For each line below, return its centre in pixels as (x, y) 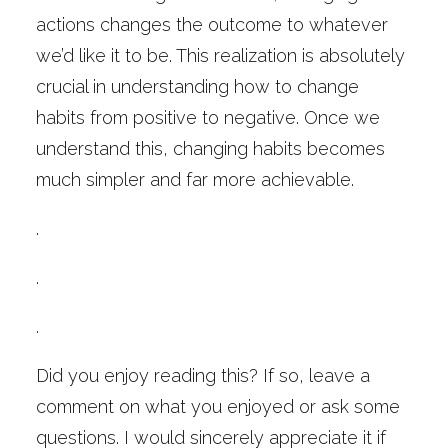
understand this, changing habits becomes (210, 148)
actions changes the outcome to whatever (212, 24)
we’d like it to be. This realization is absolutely (220, 55)
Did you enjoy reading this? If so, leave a (203, 375)
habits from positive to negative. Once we (208, 117)
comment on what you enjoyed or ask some (218, 406)
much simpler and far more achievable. (195, 179)
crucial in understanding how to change (197, 86)
